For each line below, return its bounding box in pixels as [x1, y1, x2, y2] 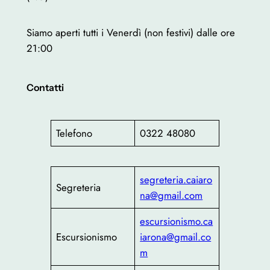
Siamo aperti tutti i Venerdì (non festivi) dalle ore [26, 25, 235, 40]
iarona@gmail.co [140, 230, 212, 245]
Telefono [56, 125, 93, 140]
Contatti [26, 82, 64, 94]
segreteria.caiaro [140, 172, 213, 187]
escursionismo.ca [140, 214, 213, 229]
